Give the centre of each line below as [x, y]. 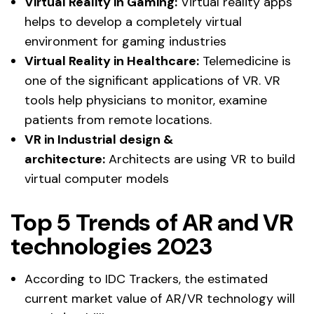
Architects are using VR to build [200, 159]
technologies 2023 [111, 246]
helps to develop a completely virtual [133, 21]
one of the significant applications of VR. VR [152, 80]
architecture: [65, 159]
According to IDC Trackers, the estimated [146, 279]
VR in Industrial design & [99, 139]
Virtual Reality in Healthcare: [112, 61]
